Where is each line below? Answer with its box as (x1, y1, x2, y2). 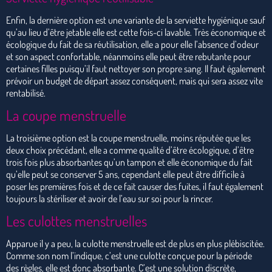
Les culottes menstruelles (6, 211, 147, 230)
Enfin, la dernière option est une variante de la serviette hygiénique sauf (6, 13, 265, 26)
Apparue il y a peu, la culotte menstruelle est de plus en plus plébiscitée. (6, 237, 265, 250)
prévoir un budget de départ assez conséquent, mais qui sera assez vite (6, 74, 263, 87)
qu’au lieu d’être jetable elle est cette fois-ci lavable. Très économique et (6, 25, 266, 38)
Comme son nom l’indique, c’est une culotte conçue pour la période (6, 249, 252, 262)
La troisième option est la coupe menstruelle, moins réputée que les (6, 131, 251, 144)
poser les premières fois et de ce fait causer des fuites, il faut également (6, 180, 263, 192)
